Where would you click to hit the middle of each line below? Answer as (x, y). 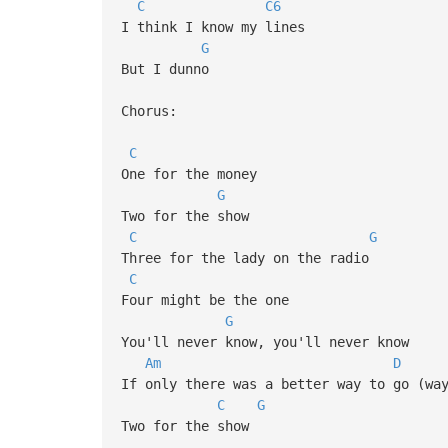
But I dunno (164, 68)
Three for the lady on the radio (244, 257)
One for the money (192, 173)
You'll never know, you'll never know (264, 341)
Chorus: (148, 110)
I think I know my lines (216, 26)
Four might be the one (208, 299)
